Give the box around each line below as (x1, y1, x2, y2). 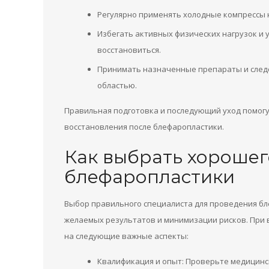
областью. (97, 80, 137, 91)
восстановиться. (97, 44, 161, 55)
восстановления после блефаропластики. (64, 121, 224, 132)
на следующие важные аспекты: (64, 231, 189, 241)
